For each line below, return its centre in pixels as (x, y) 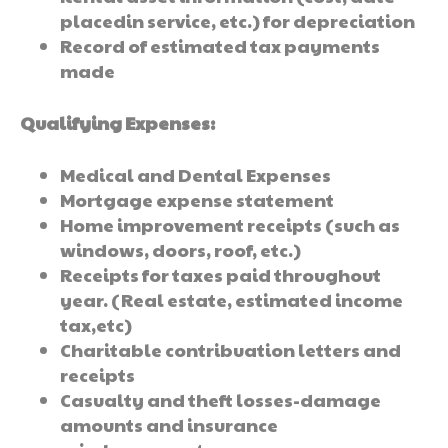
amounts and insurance (169, 425)
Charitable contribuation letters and (230, 350)
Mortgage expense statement (197, 200)
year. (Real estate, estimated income (231, 300)
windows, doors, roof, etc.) (180, 250)
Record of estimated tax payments (220, 46)
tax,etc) (96, 325)
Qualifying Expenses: (117, 123)
